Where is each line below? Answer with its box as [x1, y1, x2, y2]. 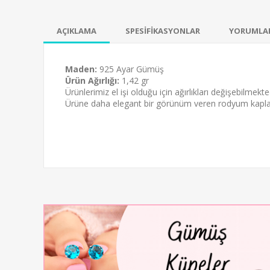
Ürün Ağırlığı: [65, 74, 119, 86]
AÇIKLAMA [57, 25, 96, 36]
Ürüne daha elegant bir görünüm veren [65, 97, 218, 109]
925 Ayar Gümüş [97, 63, 164, 75]
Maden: [65, 63, 97, 75]
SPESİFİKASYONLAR [125, 25, 200, 36]
